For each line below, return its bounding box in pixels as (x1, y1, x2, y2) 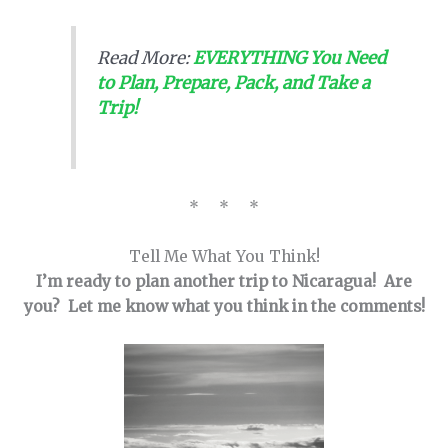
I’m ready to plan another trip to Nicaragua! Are (36, 272, 412, 292)
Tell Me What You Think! (128, 247, 320, 267)
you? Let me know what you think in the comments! (23, 297, 425, 317)
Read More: (96, 47, 193, 70)
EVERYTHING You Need (192, 47, 386, 70)
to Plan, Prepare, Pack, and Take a (96, 72, 370, 95)
